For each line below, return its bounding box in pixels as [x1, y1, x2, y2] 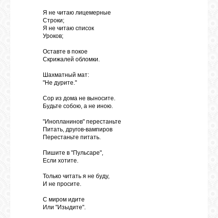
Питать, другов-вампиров [43, 126, 112, 133]
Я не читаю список [43, 25, 94, 32]
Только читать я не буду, [43, 173, 109, 180]
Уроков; [43, 33, 63, 39]
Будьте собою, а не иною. [43, 103, 113, 109]
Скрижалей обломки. [43, 56, 100, 63]
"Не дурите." [43, 79, 77, 86]
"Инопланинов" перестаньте [43, 118, 121, 125]
